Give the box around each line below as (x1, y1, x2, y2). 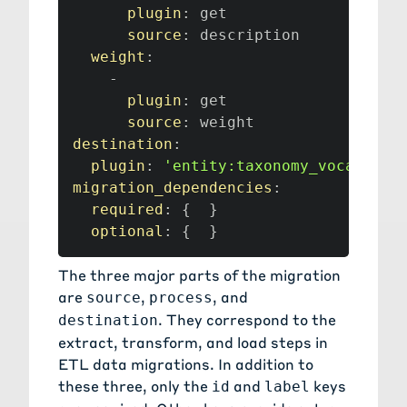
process (149, 289, 213, 307)
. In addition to (210, 354, 313, 374)
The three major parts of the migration (58, 265, 341, 285)
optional (91, 223, 164, 241)
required (91, 201, 164, 219)
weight (91, 48, 145, 66)
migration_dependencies (73, 179, 273, 197)
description (191, 26, 300, 45)
